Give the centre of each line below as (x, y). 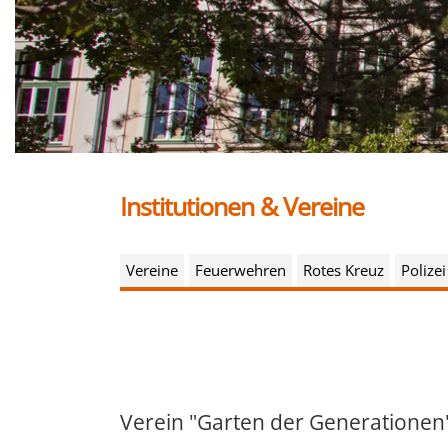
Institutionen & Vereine (242, 206)
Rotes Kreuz (343, 270)
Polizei (423, 270)
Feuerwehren (240, 270)
